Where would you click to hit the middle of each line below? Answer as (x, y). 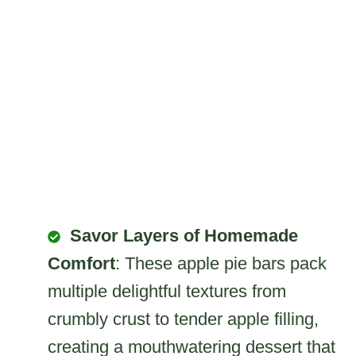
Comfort (81, 263)
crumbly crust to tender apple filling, (183, 319)
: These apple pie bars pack (221, 263)
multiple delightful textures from (167, 291)
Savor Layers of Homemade (184, 235)
